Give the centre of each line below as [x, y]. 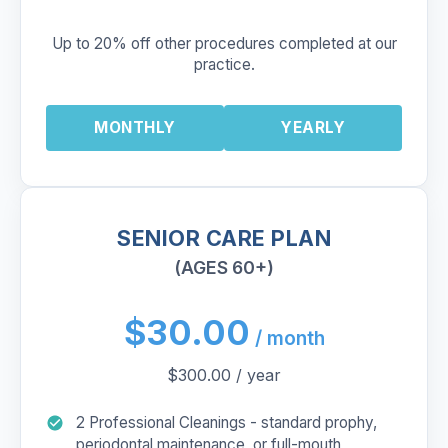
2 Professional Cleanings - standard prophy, [226, 422]
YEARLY [313, 127]
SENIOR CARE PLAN [224, 237]
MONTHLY [135, 127]
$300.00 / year [224, 375]
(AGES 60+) [224, 267]
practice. [224, 64]
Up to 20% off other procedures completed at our [224, 43]
